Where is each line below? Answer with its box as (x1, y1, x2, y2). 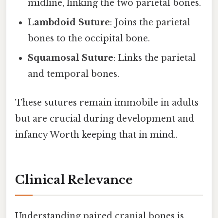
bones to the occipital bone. (28, 33, 150, 44)
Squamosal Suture (28, 52, 114, 63)
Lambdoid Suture (28, 17, 110, 28)
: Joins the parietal (110, 17, 191, 28)
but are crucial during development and (15, 113, 194, 125)
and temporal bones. (28, 68, 120, 79)
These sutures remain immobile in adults (15, 97, 199, 109)
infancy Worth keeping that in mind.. (15, 129, 178, 141)
